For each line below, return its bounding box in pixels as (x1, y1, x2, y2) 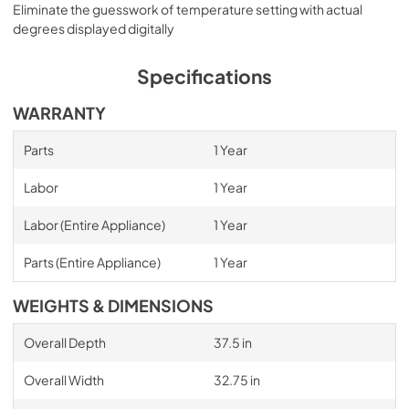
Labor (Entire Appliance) (23, 215, 165, 233)
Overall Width (23, 371, 104, 388)
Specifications (137, 63, 272, 89)
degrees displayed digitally (13, 19, 174, 37)
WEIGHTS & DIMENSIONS (13, 295, 214, 316)
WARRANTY (13, 102, 106, 123)
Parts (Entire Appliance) (23, 253, 161, 270)
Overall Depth (23, 333, 106, 351)
